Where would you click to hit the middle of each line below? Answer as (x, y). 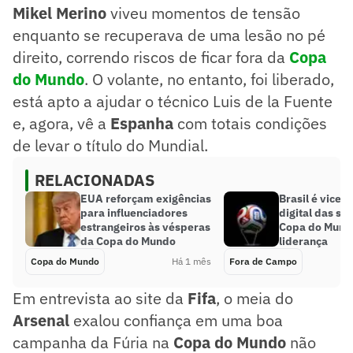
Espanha (142, 123)
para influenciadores (134, 212)
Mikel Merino (59, 13)
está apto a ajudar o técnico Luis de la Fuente (173, 101)
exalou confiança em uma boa (176, 320)
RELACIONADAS (95, 180)
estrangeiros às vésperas (145, 227)
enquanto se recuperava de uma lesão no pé (169, 35)
